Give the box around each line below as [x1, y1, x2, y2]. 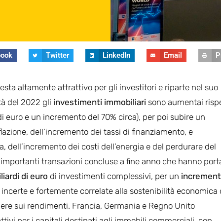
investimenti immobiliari [53, 97, 146, 107]
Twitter [45, 51, 69, 60]
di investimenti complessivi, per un [48, 171, 181, 181]
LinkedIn [102, 51, 130, 60]
